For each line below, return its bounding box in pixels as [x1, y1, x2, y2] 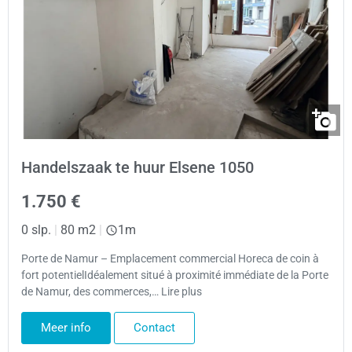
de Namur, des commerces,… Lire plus [21, 285, 202, 299]
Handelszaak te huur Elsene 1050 [21, 158, 254, 178]
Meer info [41, 320, 91, 335]
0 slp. [21, 222, 51, 238]
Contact [134, 320, 175, 335]
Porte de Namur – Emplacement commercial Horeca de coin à [21, 252, 319, 266]
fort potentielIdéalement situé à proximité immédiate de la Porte [21, 269, 328, 283]
